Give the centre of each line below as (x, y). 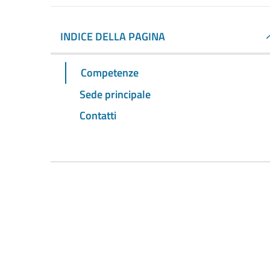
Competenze (110, 72)
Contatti (98, 116)
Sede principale (115, 94)
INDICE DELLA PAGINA (113, 36)
